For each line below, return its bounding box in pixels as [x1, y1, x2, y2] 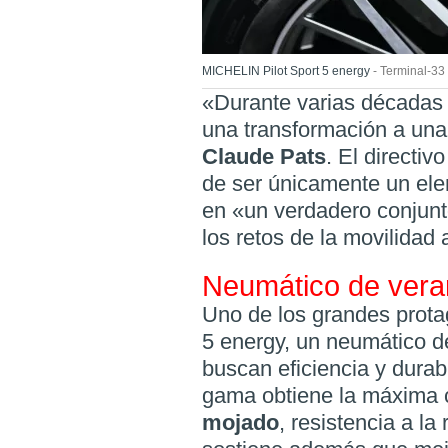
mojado [202, 410, 279, 436]
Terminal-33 [380, 64, 445, 79]
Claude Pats [202, 144, 326, 170]
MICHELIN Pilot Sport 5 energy [202, 64, 370, 79]
